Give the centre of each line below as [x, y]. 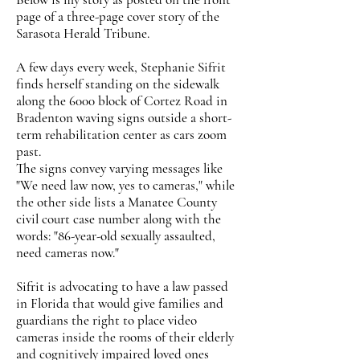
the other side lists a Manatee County [117, 202]
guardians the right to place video [106, 320]
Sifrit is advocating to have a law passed [122, 286]
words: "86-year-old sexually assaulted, [116, 236]
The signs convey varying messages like [119, 168]
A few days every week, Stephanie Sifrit [121, 67]
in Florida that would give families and [120, 303]
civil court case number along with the [119, 219]
